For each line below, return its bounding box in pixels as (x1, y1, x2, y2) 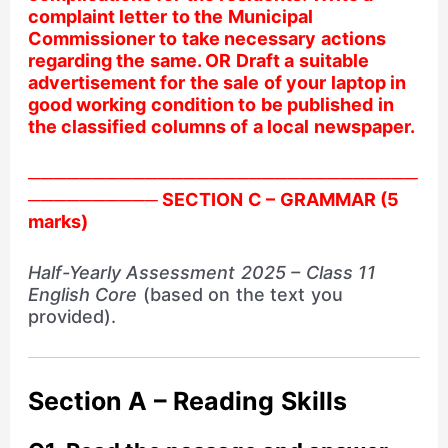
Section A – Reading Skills (27, 385, 347, 416)
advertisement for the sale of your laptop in (27, 72, 407, 94)
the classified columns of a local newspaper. (27, 116, 415, 138)
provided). (27, 305, 116, 327)
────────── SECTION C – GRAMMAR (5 (27, 188, 400, 210)
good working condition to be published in (27, 94, 394, 116)
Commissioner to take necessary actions (27, 28, 386, 50)
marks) (27, 210, 88, 232)
